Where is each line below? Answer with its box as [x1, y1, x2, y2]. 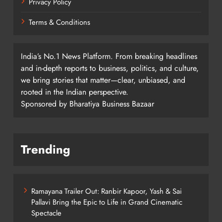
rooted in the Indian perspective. [21, 86, 128, 98]
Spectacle [31, 207, 61, 219]
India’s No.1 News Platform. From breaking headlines [21, 50, 197, 62]
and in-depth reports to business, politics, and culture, [21, 62, 199, 74]
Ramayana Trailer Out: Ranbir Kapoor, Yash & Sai [31, 185, 182, 197]
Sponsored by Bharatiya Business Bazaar [21, 98, 154, 110]
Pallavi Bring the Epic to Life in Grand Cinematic [31, 196, 182, 208]
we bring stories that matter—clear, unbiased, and [21, 74, 185, 86]
